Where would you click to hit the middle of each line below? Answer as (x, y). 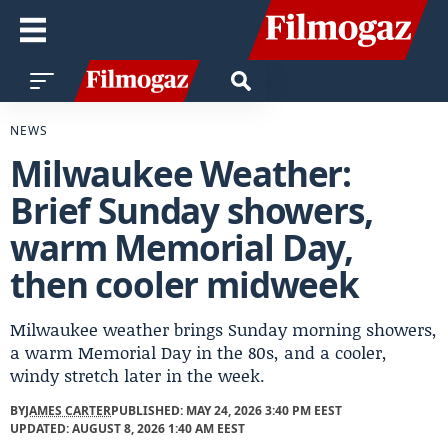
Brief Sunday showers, (191, 210)
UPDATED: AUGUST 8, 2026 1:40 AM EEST (127, 428)
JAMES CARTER (68, 410)
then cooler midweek (184, 284)
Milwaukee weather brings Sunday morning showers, (223, 329)
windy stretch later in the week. (137, 375)
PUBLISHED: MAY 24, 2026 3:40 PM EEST (226, 410)
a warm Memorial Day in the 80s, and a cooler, (198, 352)
